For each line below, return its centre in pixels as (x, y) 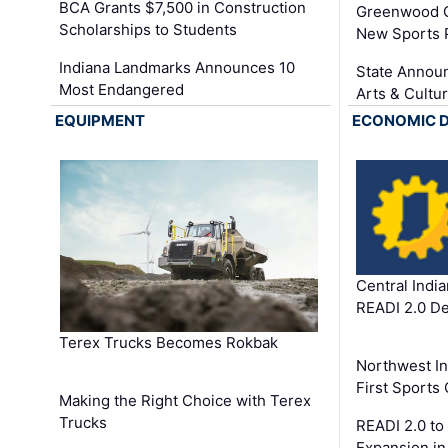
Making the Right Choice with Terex (185, 400)
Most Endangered (122, 90)
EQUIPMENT (100, 120)
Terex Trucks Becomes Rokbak (169, 342)
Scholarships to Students (148, 30)
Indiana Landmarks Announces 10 (177, 68)
